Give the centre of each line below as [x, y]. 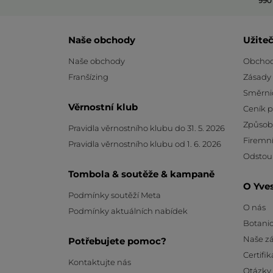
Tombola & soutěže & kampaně [141, 174]
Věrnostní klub [103, 107]
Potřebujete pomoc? [117, 241]
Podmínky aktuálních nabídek [128, 211]
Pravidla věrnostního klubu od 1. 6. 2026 [145, 144]
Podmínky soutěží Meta [115, 195]
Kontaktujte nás [100, 262]
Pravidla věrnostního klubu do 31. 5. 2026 [147, 128]
